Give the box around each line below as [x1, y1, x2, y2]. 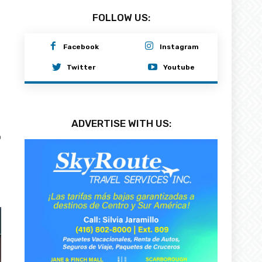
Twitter [67, 63, 96, 71]
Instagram [159, 42, 199, 50]
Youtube [163, 63, 195, 71]
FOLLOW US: [92, 11, 150, 23]
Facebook [63, 42, 99, 50]
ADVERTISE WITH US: [71, 116, 171, 129]
